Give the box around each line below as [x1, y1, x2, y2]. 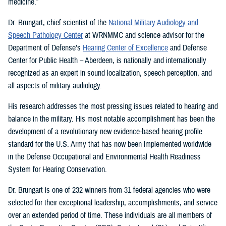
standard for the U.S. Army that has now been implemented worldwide [8, 139, 211, 150]
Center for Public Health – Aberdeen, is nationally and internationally [8, 55, 206, 66]
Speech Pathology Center [8, 30, 83, 41]
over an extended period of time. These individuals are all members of [8, 210, 212, 221]
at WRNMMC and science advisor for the [83, 30, 204, 41]
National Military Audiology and [108, 18, 198, 28]
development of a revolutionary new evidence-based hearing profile [8, 127, 202, 137]
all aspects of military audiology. [8, 81, 102, 91]
